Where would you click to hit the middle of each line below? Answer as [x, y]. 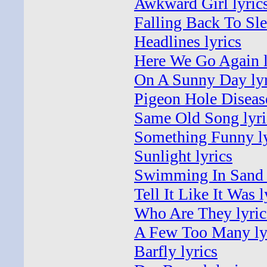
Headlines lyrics [188, 41]
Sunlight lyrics [183, 156]
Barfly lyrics [176, 251]
